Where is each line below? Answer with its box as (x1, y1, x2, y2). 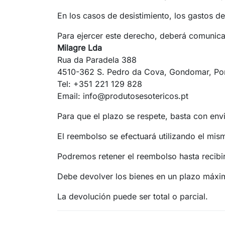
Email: (57, 90, 83, 101)
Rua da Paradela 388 (57, 54, 137, 65)
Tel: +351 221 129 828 (57, 78, 142, 89)
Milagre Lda (57, 42, 102, 53)
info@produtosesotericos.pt (83, 90, 188, 101)
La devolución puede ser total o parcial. (57, 191, 208, 201)
